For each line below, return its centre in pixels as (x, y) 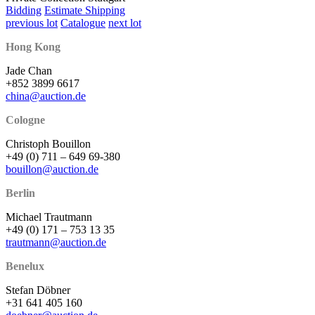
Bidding (24, 10)
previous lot (32, 22)
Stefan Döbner (38, 290)
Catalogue (83, 22)
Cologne (25, 120)
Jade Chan (29, 70)
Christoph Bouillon (48, 143)
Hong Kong (33, 46)
